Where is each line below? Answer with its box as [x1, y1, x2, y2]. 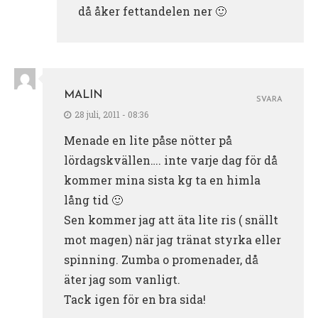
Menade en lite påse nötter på [64, 132, 232, 148]
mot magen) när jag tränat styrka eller [64, 231, 281, 247]
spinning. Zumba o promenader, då [64, 251, 258, 267]
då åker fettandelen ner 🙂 [78, 3, 226, 18]
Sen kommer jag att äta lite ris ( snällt [64, 212, 278, 227]
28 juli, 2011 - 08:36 [75, 108, 148, 120]
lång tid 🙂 [64, 192, 123, 207]
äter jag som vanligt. [64, 271, 180, 287]
